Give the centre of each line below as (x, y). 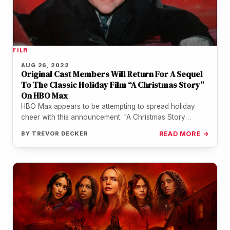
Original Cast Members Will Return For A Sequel (112, 74)
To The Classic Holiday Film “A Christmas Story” (113, 84)
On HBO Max (44, 95)
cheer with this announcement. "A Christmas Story (103, 117)
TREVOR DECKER (60, 133)
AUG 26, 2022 (45, 65)
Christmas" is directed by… (64, 128)
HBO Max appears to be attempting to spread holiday (108, 106)
